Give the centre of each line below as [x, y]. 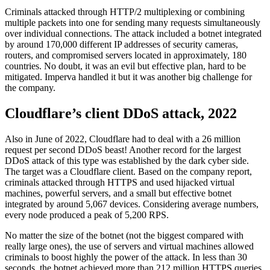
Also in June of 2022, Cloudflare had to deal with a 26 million [123, 139]
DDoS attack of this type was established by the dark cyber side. [127, 160]
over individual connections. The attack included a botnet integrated [133, 33]
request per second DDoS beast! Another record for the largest [123, 149]
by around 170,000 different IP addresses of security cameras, [121, 44]
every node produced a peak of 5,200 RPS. [87, 215]
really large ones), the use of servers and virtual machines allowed [129, 246]
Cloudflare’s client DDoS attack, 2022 [121, 113]
